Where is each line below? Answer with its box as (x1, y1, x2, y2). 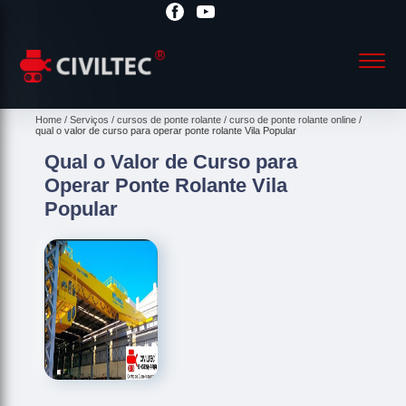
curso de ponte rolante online (229, 113, 357, 125)
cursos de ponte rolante (117, 113, 222, 125)
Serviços (70, 113, 110, 125)
